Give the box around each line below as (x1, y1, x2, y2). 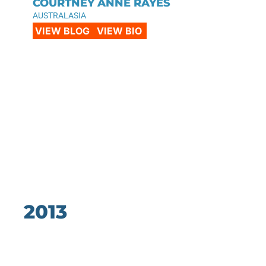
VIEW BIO (97, 24, 142, 37)
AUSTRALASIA (33, 10, 86, 20)
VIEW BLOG (35, 24, 90, 37)
